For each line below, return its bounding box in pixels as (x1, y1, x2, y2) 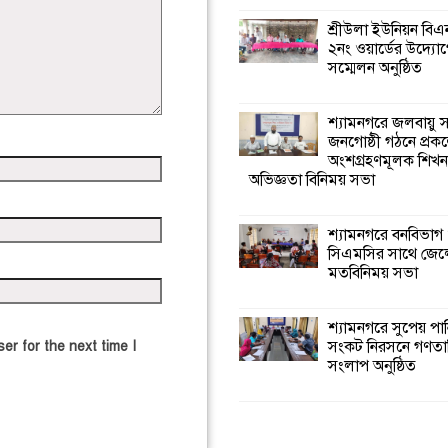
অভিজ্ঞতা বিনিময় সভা (249, 170, 375, 191)
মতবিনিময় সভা (327, 263, 418, 284)
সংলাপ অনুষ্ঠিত (327, 356, 416, 377)
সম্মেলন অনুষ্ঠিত (327, 58, 422, 79)
